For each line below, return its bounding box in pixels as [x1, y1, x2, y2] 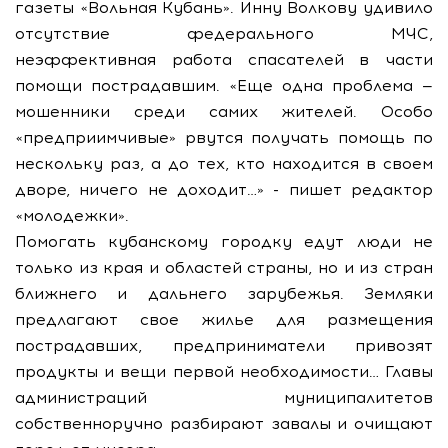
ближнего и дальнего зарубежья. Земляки [15, 284, 433, 303]
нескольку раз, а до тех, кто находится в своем [15, 154, 433, 173]
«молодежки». [15, 206, 134, 225]
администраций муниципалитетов [15, 388, 433, 407]
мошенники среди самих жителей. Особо [15, 102, 433, 121]
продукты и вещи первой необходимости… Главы [15, 362, 433, 381]
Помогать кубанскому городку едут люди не [15, 232, 433, 251]
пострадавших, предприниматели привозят [15, 336, 433, 355]
